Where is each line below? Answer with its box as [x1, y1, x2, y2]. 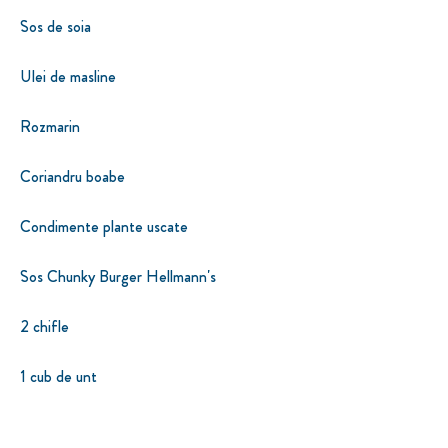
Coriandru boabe [20, 164, 125, 188]
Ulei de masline [20, 64, 116, 88]
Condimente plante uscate [20, 214, 188, 238]
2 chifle [20, 314, 69, 338]
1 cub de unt [20, 364, 97, 388]
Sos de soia [20, 14, 91, 38]
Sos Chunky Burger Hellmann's [20, 264, 216, 288]
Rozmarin [20, 114, 80, 138]
